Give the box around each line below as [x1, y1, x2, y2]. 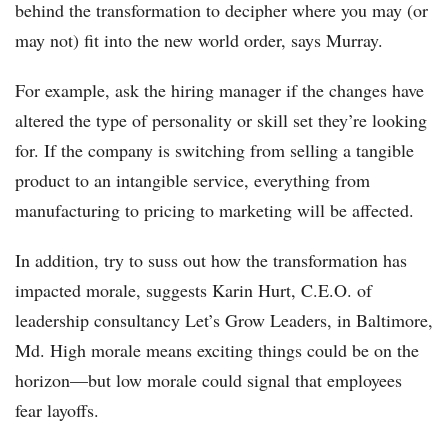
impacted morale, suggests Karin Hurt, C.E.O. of [15, 278, 372, 303]
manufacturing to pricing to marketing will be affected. [15, 198, 414, 223]
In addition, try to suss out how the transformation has [15, 248, 407, 273]
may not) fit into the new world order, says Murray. [15, 28, 383, 53]
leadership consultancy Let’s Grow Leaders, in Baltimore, [15, 308, 433, 333]
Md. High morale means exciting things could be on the [15, 338, 419, 363]
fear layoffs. [15, 398, 99, 423]
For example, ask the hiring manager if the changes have [15, 78, 424, 103]
